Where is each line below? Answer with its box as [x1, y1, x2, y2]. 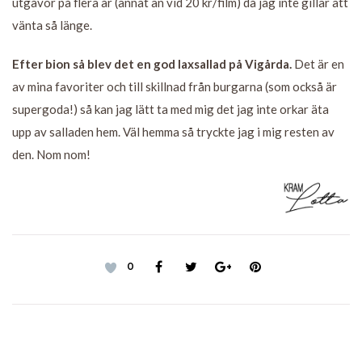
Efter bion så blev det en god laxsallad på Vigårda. [12, 57, 292, 72]
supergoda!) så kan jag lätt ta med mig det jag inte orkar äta [12, 102, 329, 117]
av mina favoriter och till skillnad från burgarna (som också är [12, 79, 337, 95]
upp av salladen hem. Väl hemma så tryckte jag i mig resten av [12, 124, 335, 140]
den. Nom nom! [12, 147, 90, 162]
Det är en [292, 57, 344, 72]
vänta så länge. [12, 18, 92, 33]
